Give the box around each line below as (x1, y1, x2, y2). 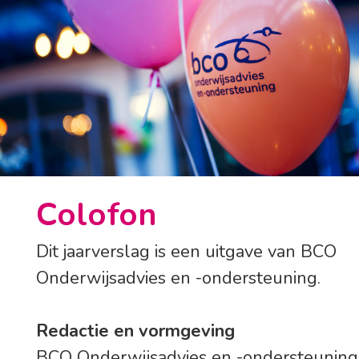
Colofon (36, 193, 157, 236)
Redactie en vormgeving (36, 319, 235, 343)
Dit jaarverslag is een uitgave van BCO (36, 240, 337, 264)
